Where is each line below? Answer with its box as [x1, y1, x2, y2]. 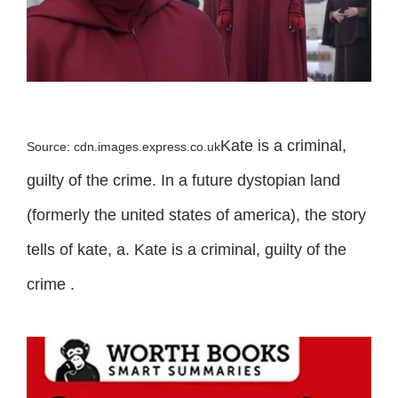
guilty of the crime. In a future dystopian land [27, 171, 340, 189]
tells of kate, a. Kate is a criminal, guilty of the [27, 240, 346, 259]
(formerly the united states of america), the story [27, 205, 366, 224]
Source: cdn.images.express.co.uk [27, 139, 220, 154]
